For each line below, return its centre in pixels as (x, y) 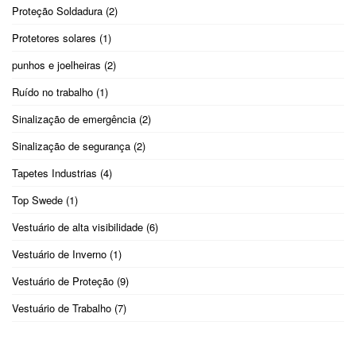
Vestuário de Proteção (63, 281)
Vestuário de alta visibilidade (77, 227)
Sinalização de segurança (71, 146)
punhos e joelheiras (56, 65)
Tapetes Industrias (54, 173)
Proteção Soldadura (57, 11)
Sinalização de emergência (74, 119)
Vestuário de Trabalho (62, 308)
